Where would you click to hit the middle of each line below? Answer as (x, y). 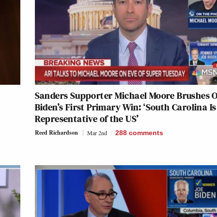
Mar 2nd (97, 132)
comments (146, 132)
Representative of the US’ (87, 118)
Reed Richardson (56, 132)
